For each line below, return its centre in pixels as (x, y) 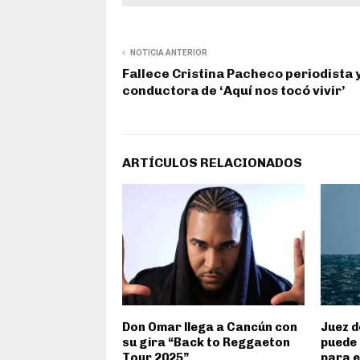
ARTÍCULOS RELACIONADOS (212, 162)
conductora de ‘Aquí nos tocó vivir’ (233, 90)
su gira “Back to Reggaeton (206, 342)
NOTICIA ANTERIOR (169, 52)
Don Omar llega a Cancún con (210, 327)
